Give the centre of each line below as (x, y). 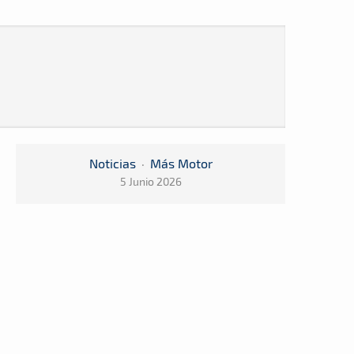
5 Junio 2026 (151, 181)
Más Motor (181, 163)
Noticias (112, 163)
